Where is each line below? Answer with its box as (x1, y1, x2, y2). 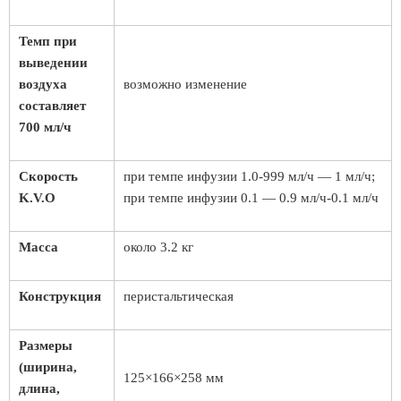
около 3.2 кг (124, 240, 193, 254)
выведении (19, 55, 88, 70)
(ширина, (19, 360, 77, 374)
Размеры (19, 338, 73, 353)
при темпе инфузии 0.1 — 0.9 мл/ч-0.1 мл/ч (124, 191, 379, 205)
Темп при (19, 34, 77, 48)
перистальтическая (124, 289, 234, 303)
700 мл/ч (19, 120, 71, 134)
